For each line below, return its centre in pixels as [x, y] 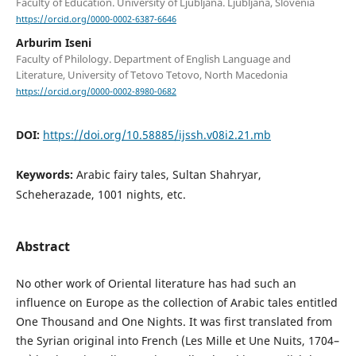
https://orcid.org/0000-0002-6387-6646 [96, 19]
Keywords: [46, 175]
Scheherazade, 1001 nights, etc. [101, 195]
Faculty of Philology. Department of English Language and [153, 59]
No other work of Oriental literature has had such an [156, 284]
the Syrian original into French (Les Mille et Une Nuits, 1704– [177, 341]
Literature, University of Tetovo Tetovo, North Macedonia [151, 75]
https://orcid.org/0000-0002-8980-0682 [96, 92]
